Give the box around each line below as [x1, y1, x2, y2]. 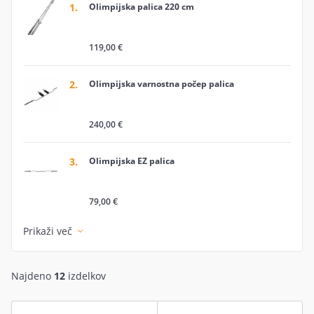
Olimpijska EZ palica [89, 155, 175, 167]
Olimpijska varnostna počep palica [89, 78, 234, 90]
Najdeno [11, 269, 51, 282]
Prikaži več [23, 224, 75, 238]
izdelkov [68, 269, 106, 282]
